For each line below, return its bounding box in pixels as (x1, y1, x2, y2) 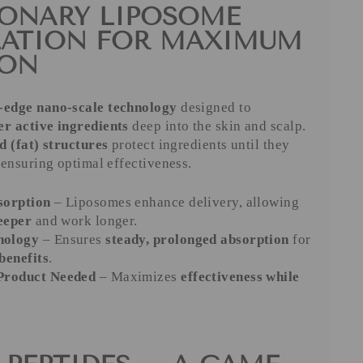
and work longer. (32, 213, 138, 229)
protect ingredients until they (108, 137, 290, 153)
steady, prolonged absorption (105, 232, 289, 248)
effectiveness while (181, 269, 300, 285)
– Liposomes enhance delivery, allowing (50, 194, 300, 211)
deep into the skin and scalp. (128, 118, 306, 135)
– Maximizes (96, 269, 181, 285)
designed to (177, 100, 252, 116)
